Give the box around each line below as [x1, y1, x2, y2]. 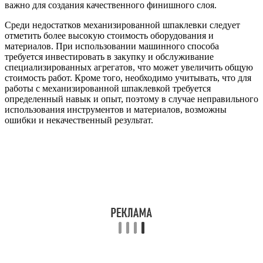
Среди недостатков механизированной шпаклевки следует [5, 19, 240, 30]
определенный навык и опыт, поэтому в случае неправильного [5, 93, 258, 104]
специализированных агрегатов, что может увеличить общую [5, 62, 253, 72]
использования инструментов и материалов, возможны [5, 104, 227, 114]
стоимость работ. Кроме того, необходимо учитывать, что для [5, 72, 251, 83]
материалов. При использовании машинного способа [5, 41, 219, 51]
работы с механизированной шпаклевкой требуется [5, 83, 211, 93]
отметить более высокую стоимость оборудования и [5, 30, 214, 41]
